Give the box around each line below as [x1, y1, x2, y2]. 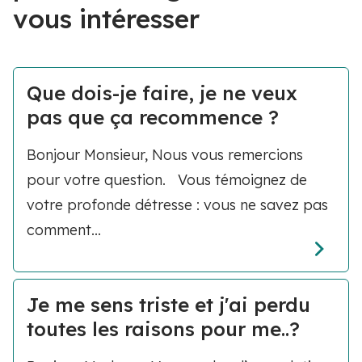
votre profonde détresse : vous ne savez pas [27, 196, 328, 214]
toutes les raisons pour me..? [27, 317, 300, 342]
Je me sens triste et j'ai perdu [27, 293, 310, 318]
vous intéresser [13, 2, 200, 35]
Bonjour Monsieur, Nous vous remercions [27, 145, 303, 164]
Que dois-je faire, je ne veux [27, 81, 297, 105]
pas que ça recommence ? [27, 105, 279, 129]
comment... [27, 221, 101, 239]
